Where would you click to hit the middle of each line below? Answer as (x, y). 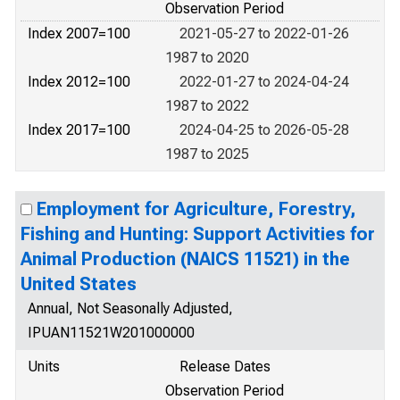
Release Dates (225, 367)
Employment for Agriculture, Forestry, (196, 209)
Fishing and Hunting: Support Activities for (198, 234)
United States (79, 284)
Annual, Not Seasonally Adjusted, (130, 308)
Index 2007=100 (79, 33)
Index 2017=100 (79, 130)
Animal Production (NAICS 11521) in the (185, 259)
